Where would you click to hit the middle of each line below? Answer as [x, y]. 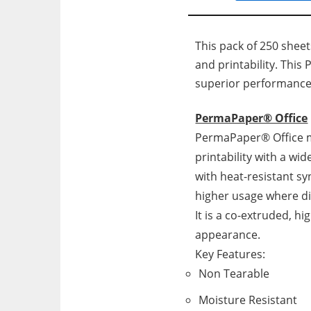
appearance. [228, 235]
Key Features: [230, 254]
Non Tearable [234, 274]
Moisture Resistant [248, 300]
